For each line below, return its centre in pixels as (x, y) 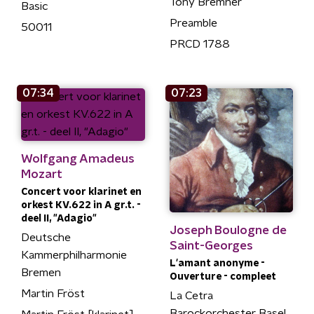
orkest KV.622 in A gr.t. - (81, 205)
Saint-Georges (211, 245)
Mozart (42, 174)
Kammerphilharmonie (74, 255)
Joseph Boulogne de (228, 230)
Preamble (193, 23)
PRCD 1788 (199, 44)
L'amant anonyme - (217, 263)
